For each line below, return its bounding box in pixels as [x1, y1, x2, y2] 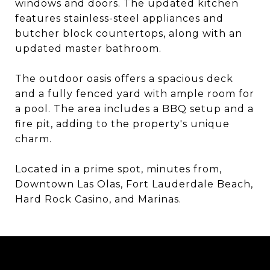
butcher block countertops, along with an [15, 28, 242, 39]
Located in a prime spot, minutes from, [15, 163, 222, 175]
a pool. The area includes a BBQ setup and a [15, 103, 254, 115]
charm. [15, 133, 52, 145]
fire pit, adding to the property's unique [15, 118, 230, 130]
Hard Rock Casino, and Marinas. [15, 193, 181, 205]
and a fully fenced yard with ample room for [15, 88, 254, 99]
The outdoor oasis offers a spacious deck [15, 73, 233, 84]
